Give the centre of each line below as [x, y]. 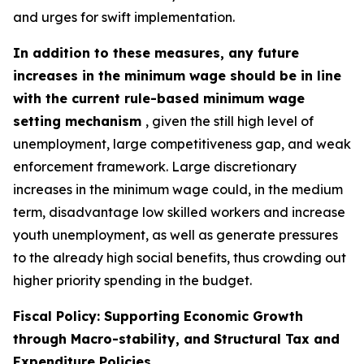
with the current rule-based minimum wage [159, 98]
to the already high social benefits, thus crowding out [180, 258]
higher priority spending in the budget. [132, 280]
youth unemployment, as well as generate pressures [175, 235]
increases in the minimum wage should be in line [177, 76]
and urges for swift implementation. [124, 17]
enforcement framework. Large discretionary [155, 167]
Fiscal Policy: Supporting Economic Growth [158, 316]
